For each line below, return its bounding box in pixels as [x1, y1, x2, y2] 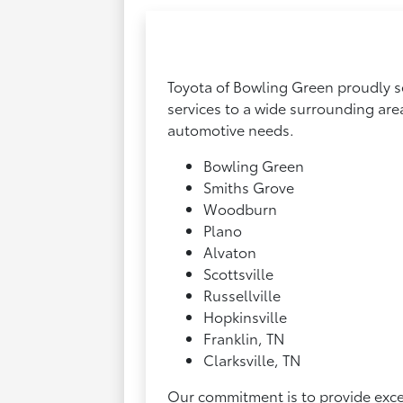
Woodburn [203, 198, 278, 219]
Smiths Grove [203, 176, 295, 198]
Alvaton [203, 241, 257, 263]
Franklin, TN [203, 327, 285, 349]
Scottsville [203, 263, 274, 284]
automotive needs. [167, 119, 295, 140]
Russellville [203, 284, 282, 306]
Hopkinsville [203, 306, 288, 327]
